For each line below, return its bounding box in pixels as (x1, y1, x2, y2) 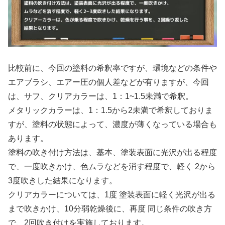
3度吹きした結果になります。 (8, 176, 117, 185)
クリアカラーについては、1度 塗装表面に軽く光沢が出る (8, 190, 215, 199)
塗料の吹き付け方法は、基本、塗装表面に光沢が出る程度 (8, 148, 217, 157)
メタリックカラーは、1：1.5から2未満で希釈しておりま (8, 105, 213, 115)
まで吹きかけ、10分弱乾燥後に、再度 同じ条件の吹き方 (8, 204, 212, 213)
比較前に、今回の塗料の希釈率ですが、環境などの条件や (8, 63, 217, 72)
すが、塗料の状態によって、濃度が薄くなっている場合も (8, 120, 217, 129)
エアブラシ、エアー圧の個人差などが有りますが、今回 (8, 77, 209, 86)
